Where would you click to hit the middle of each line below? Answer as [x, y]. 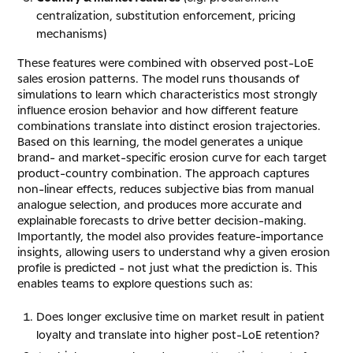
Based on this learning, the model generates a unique [160, 142]
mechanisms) [71, 34]
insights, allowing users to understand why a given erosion [174, 252]
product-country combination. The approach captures [164, 173]
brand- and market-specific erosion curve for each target [173, 158]
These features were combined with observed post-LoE [166, 63]
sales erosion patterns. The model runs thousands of [159, 79]
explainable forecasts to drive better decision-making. [162, 221]
